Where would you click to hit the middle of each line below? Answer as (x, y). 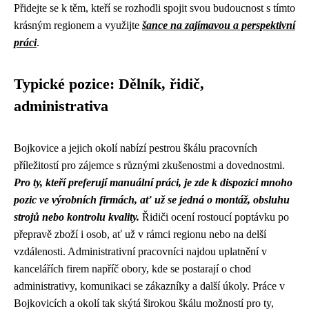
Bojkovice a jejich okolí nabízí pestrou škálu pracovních (136, 148)
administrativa (61, 106)
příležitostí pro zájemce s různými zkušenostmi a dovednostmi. (149, 165)
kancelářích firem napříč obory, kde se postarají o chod (132, 269)
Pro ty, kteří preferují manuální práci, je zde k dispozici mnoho (153, 182)
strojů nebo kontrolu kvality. (77, 217)
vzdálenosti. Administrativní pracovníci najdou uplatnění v (140, 251)
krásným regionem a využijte (78, 25)
